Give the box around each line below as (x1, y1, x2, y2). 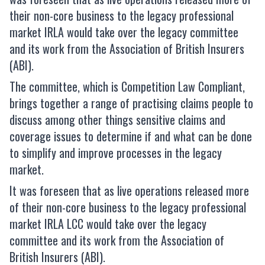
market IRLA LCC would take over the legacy (9, 214, 206, 232)
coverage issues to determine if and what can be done (9, 127, 252, 145)
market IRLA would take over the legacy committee (9, 22, 238, 41)
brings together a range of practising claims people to (9, 93, 253, 112)
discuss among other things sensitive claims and (9, 110, 225, 128)
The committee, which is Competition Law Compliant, (9, 77, 245, 95)
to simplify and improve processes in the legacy (9, 143, 222, 161)
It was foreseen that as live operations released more (9, 181, 249, 199)
